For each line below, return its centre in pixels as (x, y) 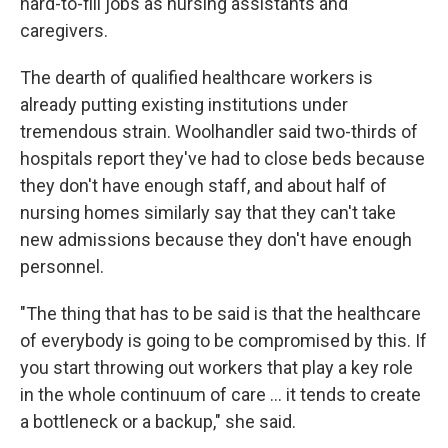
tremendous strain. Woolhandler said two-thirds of (219, 131)
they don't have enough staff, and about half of (203, 185)
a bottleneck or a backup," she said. (158, 421)
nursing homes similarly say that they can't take (208, 212)
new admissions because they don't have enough (216, 239)
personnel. (62, 266)
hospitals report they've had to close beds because (222, 158)
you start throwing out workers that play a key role (216, 367)
